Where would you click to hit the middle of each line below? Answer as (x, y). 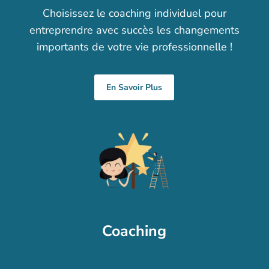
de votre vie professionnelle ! (162, 47)
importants (64, 47)
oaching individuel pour (170, 14)
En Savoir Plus (134, 88)
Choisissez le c (78, 14)
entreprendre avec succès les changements (134, 30)
